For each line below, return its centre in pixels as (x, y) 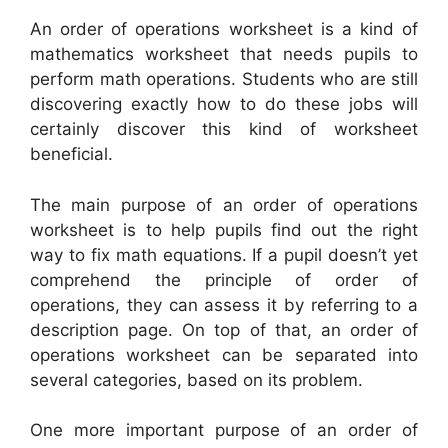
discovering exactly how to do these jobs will (224, 104)
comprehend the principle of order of (224, 279)
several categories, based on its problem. (196, 379)
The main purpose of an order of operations (224, 204)
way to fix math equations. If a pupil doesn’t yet (224, 254)
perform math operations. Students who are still (224, 79)
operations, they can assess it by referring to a (224, 304)
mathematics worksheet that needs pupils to (224, 54)
